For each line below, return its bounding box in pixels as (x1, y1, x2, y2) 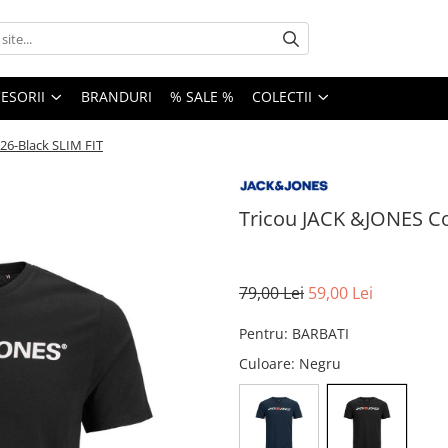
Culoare (239, 353, 291, 373)
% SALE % (170, 87, 234, 107)
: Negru (291, 353, 345, 373)
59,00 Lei (308, 281, 373, 304)
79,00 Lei (239, 281, 304, 304)
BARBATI (292, 323, 349, 343)
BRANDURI (81, 87, 152, 107)
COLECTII (252, 87, 312, 107)
